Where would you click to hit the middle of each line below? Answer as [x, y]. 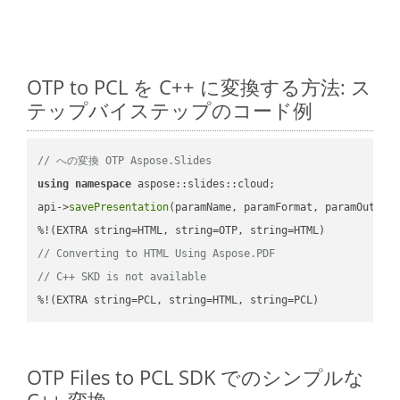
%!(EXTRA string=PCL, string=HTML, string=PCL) [179, 300]
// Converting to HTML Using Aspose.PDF [157, 253]
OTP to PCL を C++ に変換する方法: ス [199, 86]
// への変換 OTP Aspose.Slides [125, 160]
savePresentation [119, 207]
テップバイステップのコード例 [170, 109]
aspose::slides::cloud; [241, 183]
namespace [104, 183]
